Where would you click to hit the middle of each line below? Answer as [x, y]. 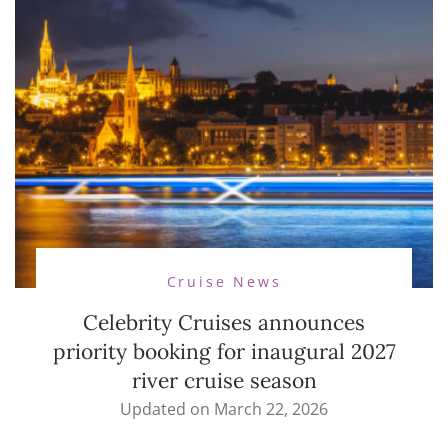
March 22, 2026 [271, 409]
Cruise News [224, 282]
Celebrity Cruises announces [224, 323]
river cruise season [224, 381]
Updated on [167, 409]
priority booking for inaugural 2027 [224, 352]
